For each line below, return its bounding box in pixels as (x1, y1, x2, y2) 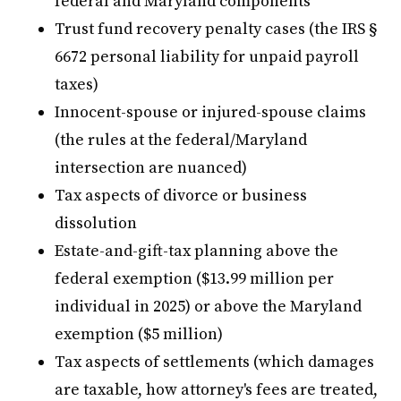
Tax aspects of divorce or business (55, 184, 308, 206)
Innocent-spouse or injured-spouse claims (55, 101, 367, 123)
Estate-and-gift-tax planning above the (55, 240, 339, 261)
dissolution (55, 212, 138, 234)
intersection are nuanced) (55, 157, 248, 178)
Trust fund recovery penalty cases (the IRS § (55, 18, 379, 39)
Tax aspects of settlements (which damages (55, 351, 375, 372)
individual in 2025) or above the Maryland (55, 295, 363, 317)
